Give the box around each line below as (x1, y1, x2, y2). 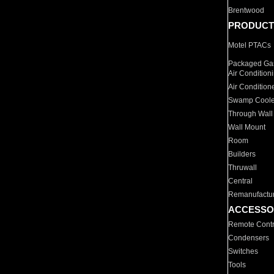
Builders (228, 150, 256, 158)
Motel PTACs (228, 41, 272, 50)
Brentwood (228, 6, 265, 15)
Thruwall (228, 163, 257, 172)
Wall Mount (228, 123, 266, 131)
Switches (228, 247, 259, 256)
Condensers (228, 234, 270, 242)
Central (228, 177, 253, 185)
